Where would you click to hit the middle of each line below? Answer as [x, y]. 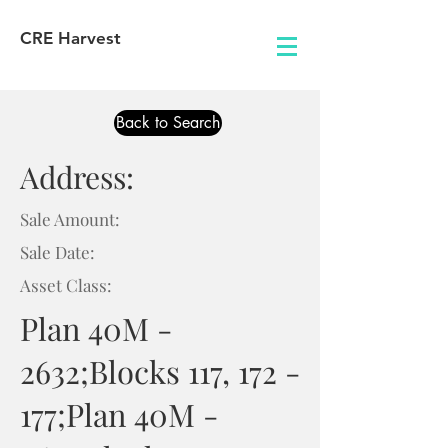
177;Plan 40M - [119, 414]
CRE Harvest [70, 38]
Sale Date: [57, 252]
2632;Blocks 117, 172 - [160, 371]
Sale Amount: [70, 219]
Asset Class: [66, 285]
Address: [77, 177]
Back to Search [168, 122]
